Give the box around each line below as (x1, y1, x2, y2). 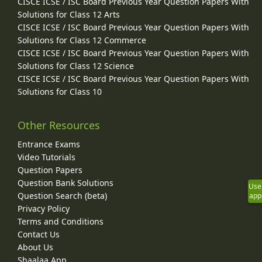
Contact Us (18, 229, 60, 240)
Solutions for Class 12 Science (18, 60, 134, 72)
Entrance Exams (18, 139, 80, 150)
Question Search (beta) (18, 190, 107, 202)
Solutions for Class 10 (18, 86, 102, 98)
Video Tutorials (18, 151, 75, 163)
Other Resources (18, 118, 100, 133)
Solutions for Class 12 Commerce (18, 35, 146, 46)
